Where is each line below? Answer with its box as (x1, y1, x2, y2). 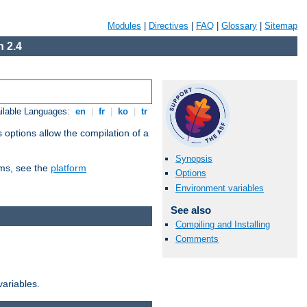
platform (51, 162, 86, 174)
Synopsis (175, 153, 212, 164)
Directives (149, 21, 188, 31)
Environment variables (175, 182, 264, 193)
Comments (175, 233, 219, 244)
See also (170, 204, 211, 216)
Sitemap (265, 21, 297, 31)
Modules (108, 21, 141, 31)
